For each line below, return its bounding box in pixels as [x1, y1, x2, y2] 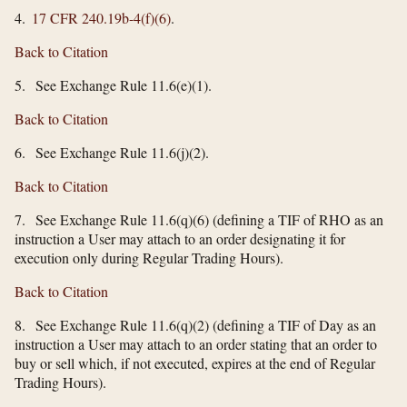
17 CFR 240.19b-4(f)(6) [32, 7, 171, 27]
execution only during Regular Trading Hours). [15, 247, 283, 267]
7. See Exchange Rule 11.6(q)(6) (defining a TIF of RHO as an [15, 209, 383, 229]
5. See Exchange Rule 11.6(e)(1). [15, 74, 212, 94]
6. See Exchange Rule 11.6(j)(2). [15, 142, 209, 162]
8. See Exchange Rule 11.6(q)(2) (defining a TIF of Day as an [15, 314, 376, 334]
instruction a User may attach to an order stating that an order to [15, 333, 377, 353]
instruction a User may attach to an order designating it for [15, 228, 345, 248]
